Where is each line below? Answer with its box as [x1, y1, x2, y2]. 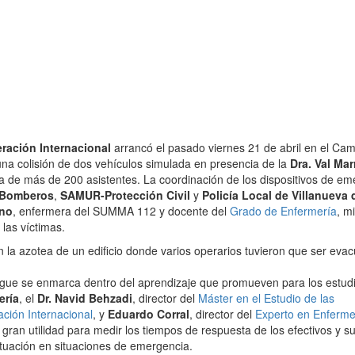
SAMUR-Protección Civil [60, 187, 190, 203]
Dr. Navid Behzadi [37, 290, 132, 306]
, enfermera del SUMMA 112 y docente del [13, 203, 230, 219]
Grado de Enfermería [230, 203, 337, 219]
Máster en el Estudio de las [198, 290, 334, 306]
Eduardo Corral [108, 306, 189, 322]
